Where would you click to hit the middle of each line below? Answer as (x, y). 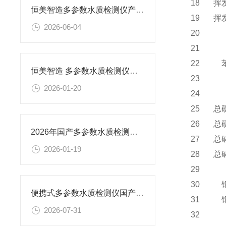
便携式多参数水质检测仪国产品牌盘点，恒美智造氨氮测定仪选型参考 (140, 193)
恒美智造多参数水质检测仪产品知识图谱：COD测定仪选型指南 (140, 10)
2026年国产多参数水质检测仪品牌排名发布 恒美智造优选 (134, 132)
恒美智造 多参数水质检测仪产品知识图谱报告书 (134, 71)
